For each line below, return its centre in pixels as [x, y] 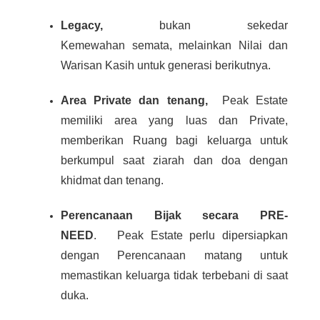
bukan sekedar [224, 26]
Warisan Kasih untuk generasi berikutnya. [167, 66]
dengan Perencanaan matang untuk [174, 256]
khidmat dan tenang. [114, 181]
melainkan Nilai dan [233, 46]
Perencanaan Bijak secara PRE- [174, 216]
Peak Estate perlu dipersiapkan [199, 236]
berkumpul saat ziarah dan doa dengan [174, 161]
